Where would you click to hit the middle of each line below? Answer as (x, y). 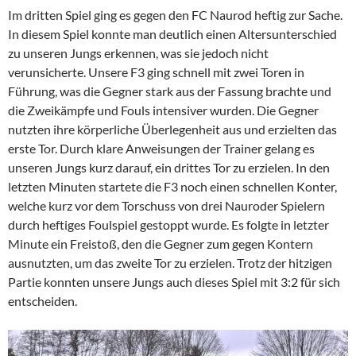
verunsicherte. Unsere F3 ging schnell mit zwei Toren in (156, 72)
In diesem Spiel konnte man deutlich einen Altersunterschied (172, 34)
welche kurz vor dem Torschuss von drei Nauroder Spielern (166, 206)
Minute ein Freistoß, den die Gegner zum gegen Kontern (161, 244)
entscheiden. (43, 301)
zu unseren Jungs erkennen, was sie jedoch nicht (138, 53)
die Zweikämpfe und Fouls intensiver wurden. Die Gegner (163, 110)
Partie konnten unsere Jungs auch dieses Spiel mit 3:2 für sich (174, 282)
